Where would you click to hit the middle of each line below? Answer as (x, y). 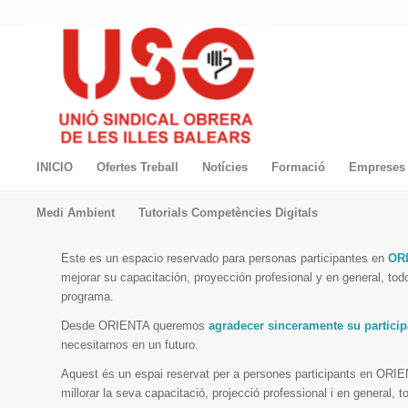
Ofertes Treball (137, 167)
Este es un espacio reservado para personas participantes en (224, 259)
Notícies (224, 167)
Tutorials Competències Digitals (228, 213)
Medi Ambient (75, 213)
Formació (298, 167)
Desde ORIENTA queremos (135, 326)
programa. (87, 297)
